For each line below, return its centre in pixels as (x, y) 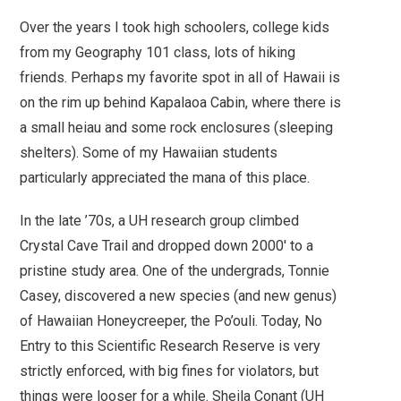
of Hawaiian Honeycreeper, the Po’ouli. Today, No (171, 320)
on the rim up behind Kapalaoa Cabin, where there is (181, 102)
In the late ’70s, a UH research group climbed (160, 220)
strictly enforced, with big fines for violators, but (170, 371)
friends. (46, 77)
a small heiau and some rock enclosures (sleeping (177, 127)
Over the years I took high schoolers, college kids (175, 27)
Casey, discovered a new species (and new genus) (179, 295)
